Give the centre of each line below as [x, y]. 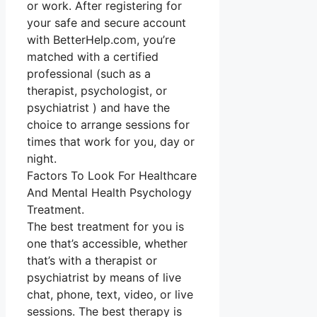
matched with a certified [93, 57]
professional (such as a [89, 74]
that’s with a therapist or [92, 261]
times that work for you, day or [111, 142]
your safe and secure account [106, 23]
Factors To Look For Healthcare [112, 176]
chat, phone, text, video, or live [110, 295]
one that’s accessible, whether [107, 244]
